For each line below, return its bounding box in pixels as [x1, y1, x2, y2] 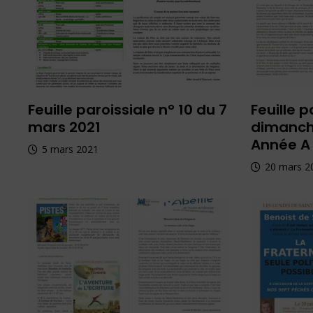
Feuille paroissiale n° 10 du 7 [28, 100, 228, 120]
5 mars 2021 [42, 143, 99, 156]
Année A [251, 135, 311, 155]
